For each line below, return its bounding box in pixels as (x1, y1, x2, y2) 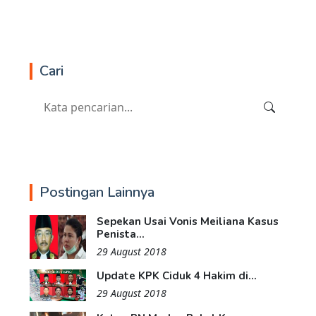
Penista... (97, 227, 145, 242)
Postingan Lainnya (39, 183, 154, 202)
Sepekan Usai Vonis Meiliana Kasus (97, 214, 279, 229)
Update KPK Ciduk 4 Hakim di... (97, 269, 257, 284)
